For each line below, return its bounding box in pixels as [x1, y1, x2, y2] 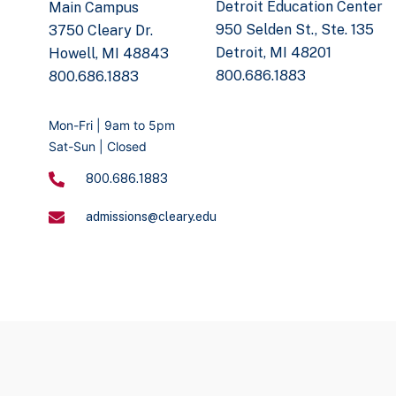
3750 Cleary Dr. [48, 22, 153, 39]
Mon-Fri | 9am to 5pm [48, 118, 175, 133]
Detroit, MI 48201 [216, 44, 332, 61]
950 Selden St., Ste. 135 [216, 21, 375, 38]
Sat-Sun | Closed [48, 139, 147, 154]
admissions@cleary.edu [86, 209, 217, 224]
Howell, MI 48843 [48, 45, 169, 62]
